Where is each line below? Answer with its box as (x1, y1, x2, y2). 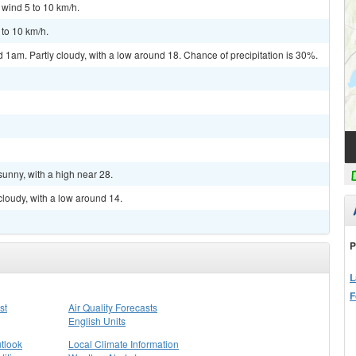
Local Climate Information (68, 337, 179, 350)
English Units (68, 314, 126, 327)
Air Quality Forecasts (68, 300, 157, 314)
